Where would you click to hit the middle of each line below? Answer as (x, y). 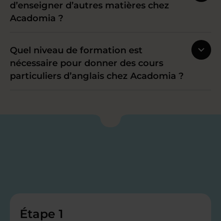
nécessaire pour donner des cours (87, 63)
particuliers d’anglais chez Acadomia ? (97, 76)
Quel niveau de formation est (76, 51)
